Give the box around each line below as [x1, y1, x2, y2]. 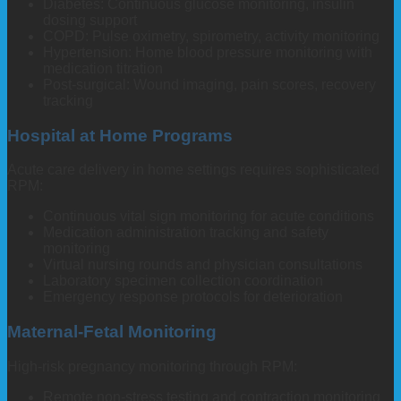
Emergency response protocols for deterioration [43, 289, 343, 305]
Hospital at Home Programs [7, 125, 233, 145]
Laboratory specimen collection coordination [43, 273, 323, 289]
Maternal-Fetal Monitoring [7, 322, 217, 342]
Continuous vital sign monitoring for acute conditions [43, 209, 374, 225]
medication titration [43, 61, 163, 77]
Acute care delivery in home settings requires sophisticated [7, 162, 380, 178]
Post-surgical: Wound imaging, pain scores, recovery [43, 77, 376, 93]
